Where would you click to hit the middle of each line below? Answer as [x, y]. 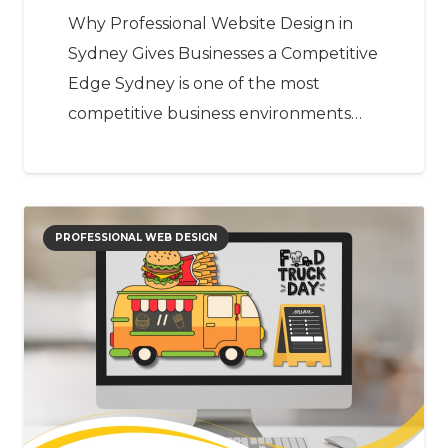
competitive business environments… [215, 114]
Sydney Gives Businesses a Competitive [223, 54]
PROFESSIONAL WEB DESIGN [136, 237]
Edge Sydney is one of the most [194, 84]
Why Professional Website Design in [210, 24]
